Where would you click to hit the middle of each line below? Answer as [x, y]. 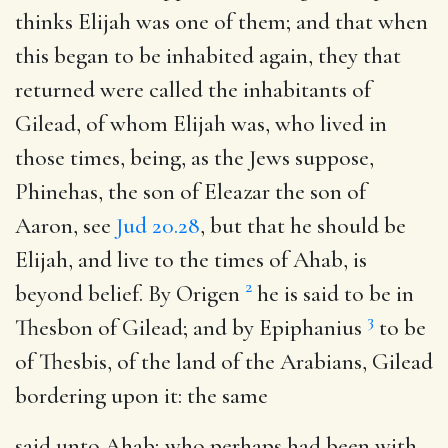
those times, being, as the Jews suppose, [194, 157]
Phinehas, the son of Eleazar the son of [190, 191]
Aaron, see [65, 225]
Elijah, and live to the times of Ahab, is [191, 259]
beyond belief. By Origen [130, 293]
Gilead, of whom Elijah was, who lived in [201, 123]
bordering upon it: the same [141, 395]
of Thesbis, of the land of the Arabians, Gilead [224, 361]
